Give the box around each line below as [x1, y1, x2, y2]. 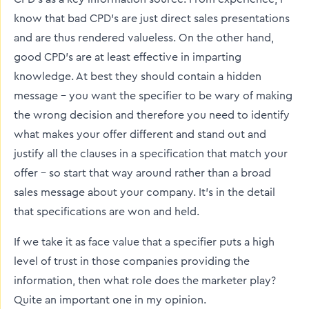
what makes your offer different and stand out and [14, 129, 266, 140]
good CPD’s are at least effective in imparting [14, 52, 241, 63]
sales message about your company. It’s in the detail [14, 187, 275, 198]
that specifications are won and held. [14, 206, 199, 217]
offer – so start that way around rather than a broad [14, 168, 271, 179]
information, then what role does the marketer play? [14, 275, 276, 286]
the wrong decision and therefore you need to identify [14, 110, 290, 121]
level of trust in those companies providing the [14, 256, 250, 267]
